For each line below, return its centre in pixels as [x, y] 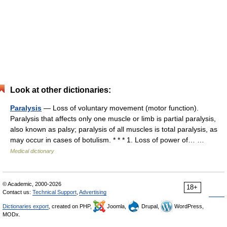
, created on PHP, [71, 206]
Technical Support [54, 192]
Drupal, [150, 206]
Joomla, [117, 206]
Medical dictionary [32, 151]
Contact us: [17, 192]
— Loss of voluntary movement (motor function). [120, 108]
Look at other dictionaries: [61, 90]
